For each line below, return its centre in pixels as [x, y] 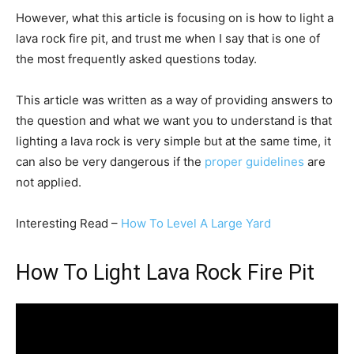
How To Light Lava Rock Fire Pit [165, 272]
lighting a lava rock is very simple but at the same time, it [173, 141]
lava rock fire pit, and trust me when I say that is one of [168, 38]
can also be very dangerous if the [110, 161]
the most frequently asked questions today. [136, 58]
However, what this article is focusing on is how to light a [175, 17]
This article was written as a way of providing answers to [174, 100]
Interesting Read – [68, 223]
